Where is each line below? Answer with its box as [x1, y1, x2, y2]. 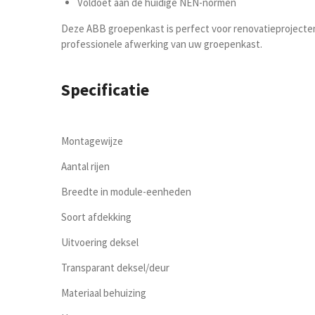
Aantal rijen [61, 160, 110, 174]
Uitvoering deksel [61, 236, 139, 250]
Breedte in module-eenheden [61, 185, 191, 199]
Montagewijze [61, 134, 123, 148]
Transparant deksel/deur [61, 261, 169, 275]
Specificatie [61, 79, 149, 101]
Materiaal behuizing [61, 286, 146, 300]
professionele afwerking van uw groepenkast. [61, 37, 262, 51]
